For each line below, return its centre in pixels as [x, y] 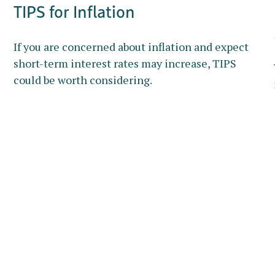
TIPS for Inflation [75, 12]
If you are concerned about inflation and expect [131, 47]
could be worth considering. [83, 80]
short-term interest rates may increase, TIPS [125, 64]
